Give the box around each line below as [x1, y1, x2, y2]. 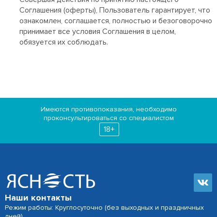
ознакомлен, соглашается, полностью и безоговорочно [19, 16, 212, 26]
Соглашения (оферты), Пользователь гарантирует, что [19, 5, 210, 15]
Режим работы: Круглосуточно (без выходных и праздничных [5, 203, 204, 212]
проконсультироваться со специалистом [43, 114, 174, 122]
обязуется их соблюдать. [19, 37, 108, 47]
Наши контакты [5, 192, 72, 203]
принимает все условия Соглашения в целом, [19, 27, 176, 36]
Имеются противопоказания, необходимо [40, 105, 177, 113]
